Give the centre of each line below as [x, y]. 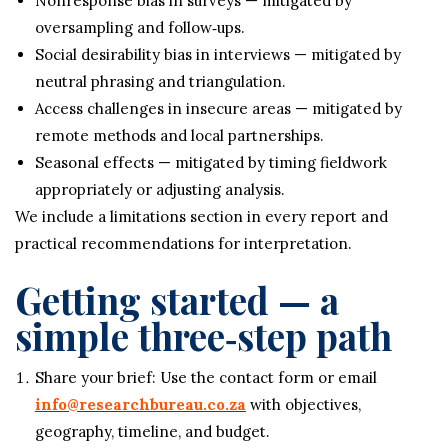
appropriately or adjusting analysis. [160, 189]
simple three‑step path [203, 335]
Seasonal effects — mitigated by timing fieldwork [211, 162]
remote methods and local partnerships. [179, 135]
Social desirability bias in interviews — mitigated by [218, 54]
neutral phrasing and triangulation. [160, 81]
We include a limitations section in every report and [201, 216]
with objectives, [303, 404]
